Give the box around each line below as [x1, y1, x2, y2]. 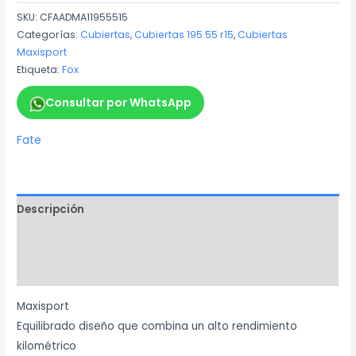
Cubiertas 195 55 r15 [134, 27, 234, 41]
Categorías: [17, 27, 81, 41]
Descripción [17, 201, 85, 217]
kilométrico [17, 339, 77, 354]
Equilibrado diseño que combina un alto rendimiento [17, 319, 298, 335]
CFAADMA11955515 [40, 10, 129, 24]
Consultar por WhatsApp [45, 95, 192, 111]
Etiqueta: [17, 62, 63, 76]
